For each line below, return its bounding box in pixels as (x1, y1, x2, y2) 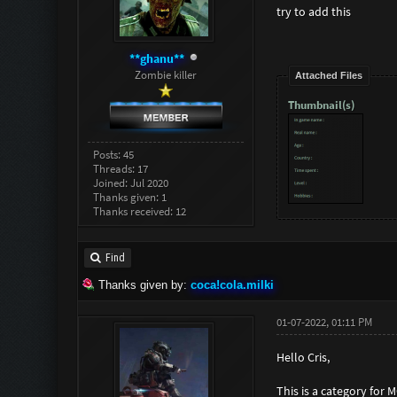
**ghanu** (129, 50, 185, 66)
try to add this (276, 3, 351, 19)
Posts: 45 (93, 147, 135, 163)
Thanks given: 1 (93, 190, 167, 206)
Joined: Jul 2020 (93, 175, 169, 191)
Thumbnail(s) (287, 97, 354, 113)
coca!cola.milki (190, 278, 274, 292)
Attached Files (295, 70, 363, 82)
